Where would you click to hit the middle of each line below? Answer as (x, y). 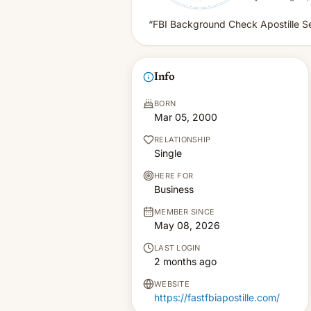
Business (174, 189)
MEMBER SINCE (185, 212)
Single (168, 153)
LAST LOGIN (177, 248)
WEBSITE (172, 284)
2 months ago (185, 261)
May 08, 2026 (187, 225)
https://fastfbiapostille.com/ (217, 297)
